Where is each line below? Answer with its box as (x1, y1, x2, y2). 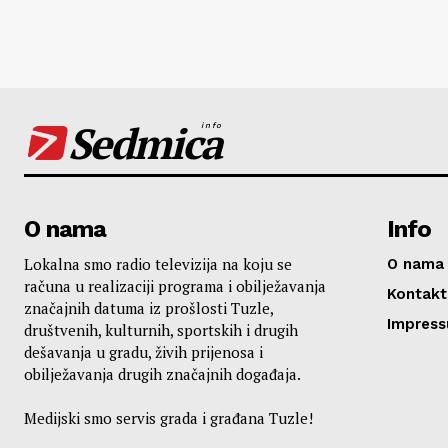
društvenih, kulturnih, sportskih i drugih (24, 319, 298, 340)
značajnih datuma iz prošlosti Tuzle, (24, 297, 273, 318)
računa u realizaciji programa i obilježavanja (24, 275, 326, 296)
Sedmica (68, 114, 221, 171)
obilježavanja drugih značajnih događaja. (24, 363, 301, 384)
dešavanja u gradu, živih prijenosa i (24, 341, 263, 362)
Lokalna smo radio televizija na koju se (24, 253, 292, 274)
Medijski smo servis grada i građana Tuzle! (24, 407, 313, 428)
